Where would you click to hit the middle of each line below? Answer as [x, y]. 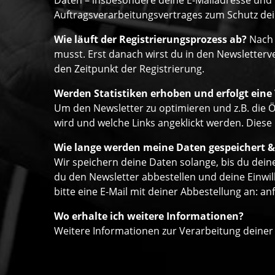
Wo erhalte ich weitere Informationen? [149, 216]
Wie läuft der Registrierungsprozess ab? [150, 40]
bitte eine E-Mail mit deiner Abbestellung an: [157, 192]
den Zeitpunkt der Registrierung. [129, 69]
